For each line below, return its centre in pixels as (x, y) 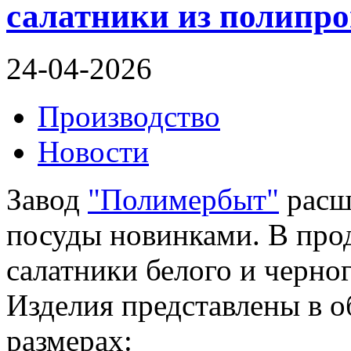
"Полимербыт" (183, 200)
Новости (93, 152)
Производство (129, 117)
